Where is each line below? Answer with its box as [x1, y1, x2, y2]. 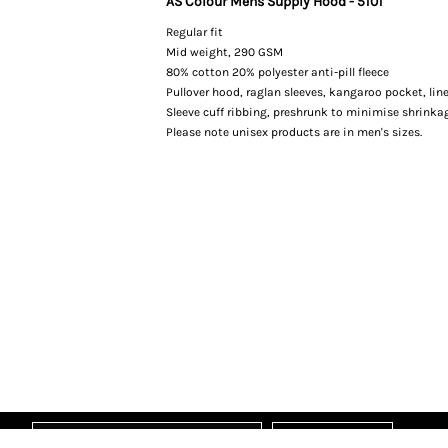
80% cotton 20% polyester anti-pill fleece [166, 65, 389, 79]
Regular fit [166, 25, 223, 39]
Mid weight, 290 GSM [166, 45, 283, 59]
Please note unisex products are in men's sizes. [166, 125, 422, 139]
